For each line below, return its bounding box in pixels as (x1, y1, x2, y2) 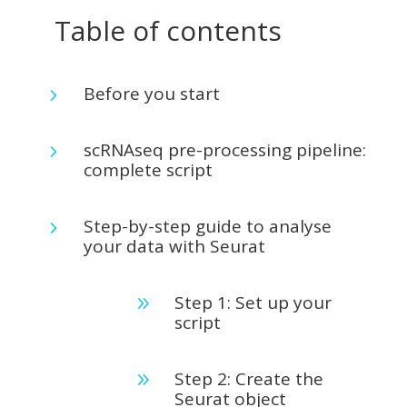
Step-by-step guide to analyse (83, 214, 332, 238)
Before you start (83, 82, 220, 105)
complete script (83, 158, 213, 182)
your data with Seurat (83, 234, 265, 258)
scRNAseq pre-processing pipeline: (83, 138, 366, 162)
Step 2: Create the (174, 367, 323, 391)
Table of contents (54, 12, 282, 49)
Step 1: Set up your (174, 291, 332, 314)
